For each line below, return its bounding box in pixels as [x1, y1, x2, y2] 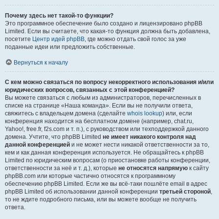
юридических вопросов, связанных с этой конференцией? [5, 87, 175, 93]
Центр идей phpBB [32, 36, 85, 43]
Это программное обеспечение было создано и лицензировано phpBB [5, 20, 202, 27]
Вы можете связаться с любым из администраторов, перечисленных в [5, 94, 201, 101]
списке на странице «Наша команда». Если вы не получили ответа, [5, 102, 193, 109]
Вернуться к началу [14, 59, 68, 66]
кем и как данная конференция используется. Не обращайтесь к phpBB [5, 149, 204, 156]
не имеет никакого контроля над [103, 133, 196, 140]
